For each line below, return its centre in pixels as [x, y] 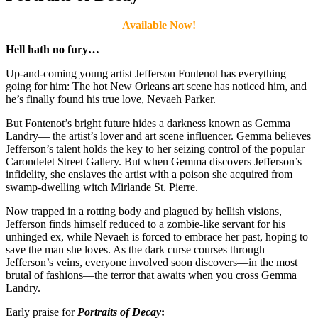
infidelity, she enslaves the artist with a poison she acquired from [149, 174]
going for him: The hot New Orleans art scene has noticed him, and [156, 86]
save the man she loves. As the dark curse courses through [135, 249]
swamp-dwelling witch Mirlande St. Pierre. [102, 187]
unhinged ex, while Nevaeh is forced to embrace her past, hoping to [157, 236]
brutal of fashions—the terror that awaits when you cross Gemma [151, 275]
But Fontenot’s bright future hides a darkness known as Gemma [148, 123]
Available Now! [159, 25]
